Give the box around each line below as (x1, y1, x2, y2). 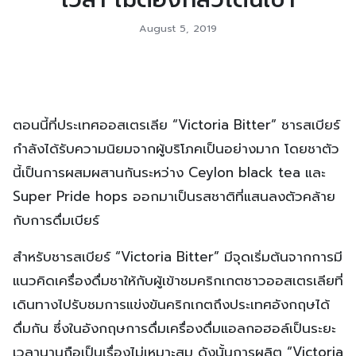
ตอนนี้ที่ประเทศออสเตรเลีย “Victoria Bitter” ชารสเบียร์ (13, 114, 340, 135)
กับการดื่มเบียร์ (13, 209, 99, 230)
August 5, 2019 (139, 20, 217, 36)
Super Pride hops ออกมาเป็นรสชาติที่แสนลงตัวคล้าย (13, 185, 335, 207)
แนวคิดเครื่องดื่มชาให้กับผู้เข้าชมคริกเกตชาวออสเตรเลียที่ (13, 269, 343, 291)
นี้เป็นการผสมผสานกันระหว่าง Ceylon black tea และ (13, 161, 326, 183)
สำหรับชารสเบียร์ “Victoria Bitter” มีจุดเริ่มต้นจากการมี (13, 246, 342, 267)
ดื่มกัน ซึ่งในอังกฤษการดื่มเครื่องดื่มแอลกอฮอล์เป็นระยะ (13, 317, 336, 339)
